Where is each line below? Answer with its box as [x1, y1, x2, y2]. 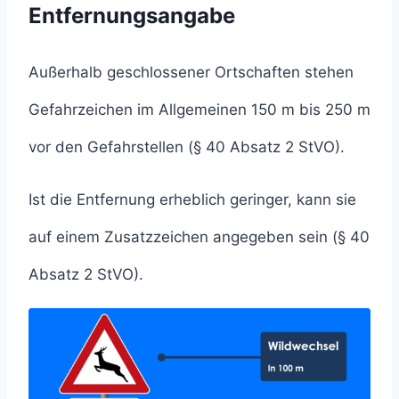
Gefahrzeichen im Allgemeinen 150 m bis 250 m [28, 101, 370, 119]
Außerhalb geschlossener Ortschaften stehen [28, 63, 354, 82]
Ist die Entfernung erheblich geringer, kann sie [28, 191, 356, 209]
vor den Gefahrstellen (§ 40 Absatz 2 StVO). [28, 138, 345, 157]
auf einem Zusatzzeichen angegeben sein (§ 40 [28, 228, 370, 247]
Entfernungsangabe [28, 3, 235, 29]
